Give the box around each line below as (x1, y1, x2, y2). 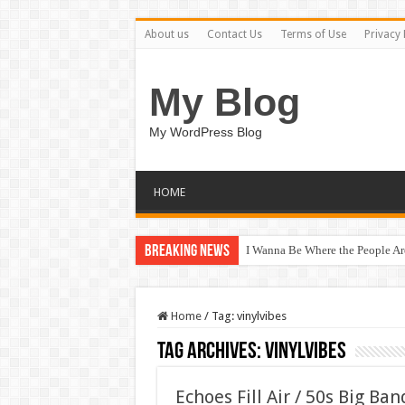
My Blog (148, 80, 300, 124)
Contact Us (206, 28, 262, 41)
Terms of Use (279, 28, 346, 41)
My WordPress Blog (148, 125, 262, 139)
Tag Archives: (156, 340, 265, 364)
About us (144, 28, 189, 41)
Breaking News (144, 243, 230, 260)
